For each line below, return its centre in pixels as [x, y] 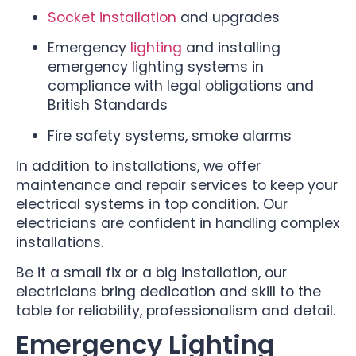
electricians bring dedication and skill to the [168, 292]
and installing [231, 48]
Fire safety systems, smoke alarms [170, 135]
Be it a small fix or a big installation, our [151, 273]
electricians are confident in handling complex [178, 224]
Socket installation [112, 17]
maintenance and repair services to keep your [177, 186]
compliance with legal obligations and [181, 86]
